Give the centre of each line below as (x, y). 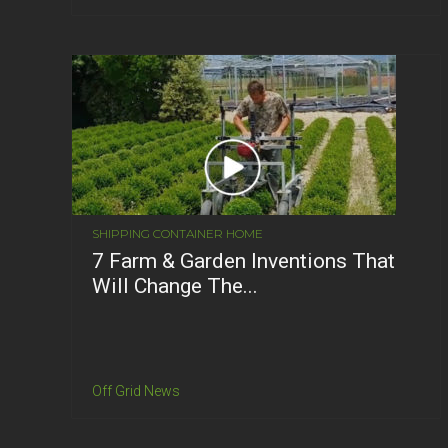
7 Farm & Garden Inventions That (243, 260)
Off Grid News (136, 390)
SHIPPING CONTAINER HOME (177, 233)
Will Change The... (175, 285)
